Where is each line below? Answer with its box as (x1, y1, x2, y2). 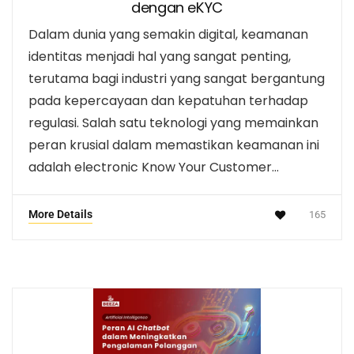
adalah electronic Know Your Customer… (28, 157, 279, 176)
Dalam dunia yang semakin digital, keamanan (28, 24, 308, 43)
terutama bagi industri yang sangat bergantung (28, 69, 325, 88)
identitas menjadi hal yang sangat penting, (28, 47, 291, 66)
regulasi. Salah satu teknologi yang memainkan (28, 113, 318, 132)
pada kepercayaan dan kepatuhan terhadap (28, 91, 308, 110)
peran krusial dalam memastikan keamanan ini (28, 135, 319, 154)
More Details (28, 207, 92, 220)
